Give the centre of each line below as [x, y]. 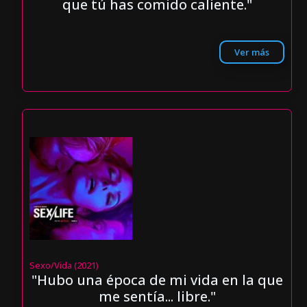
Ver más [251, 52]
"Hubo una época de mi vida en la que [157, 280]
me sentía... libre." [157, 296]
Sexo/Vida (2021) [64, 265]
